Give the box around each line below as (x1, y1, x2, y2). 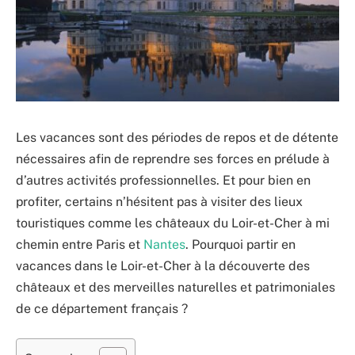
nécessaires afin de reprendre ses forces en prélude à (16, 151, 330, 166)
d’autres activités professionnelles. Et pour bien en (16, 172, 311, 188)
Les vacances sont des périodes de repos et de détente (16, 129, 338, 145)
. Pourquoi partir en (185, 236, 296, 252)
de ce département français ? (16, 300, 191, 316)
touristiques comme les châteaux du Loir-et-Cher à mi (16, 215, 330, 231)
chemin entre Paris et (16, 236, 143, 252)
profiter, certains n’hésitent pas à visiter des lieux (16, 193, 303, 209)
